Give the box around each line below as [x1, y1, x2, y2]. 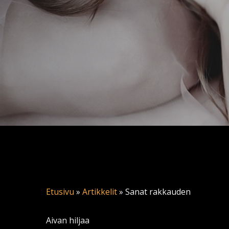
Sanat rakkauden [125, 186, 191, 197]
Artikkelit [82, 186, 117, 197]
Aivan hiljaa [46, 215, 89, 226]
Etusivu [46, 186, 74, 197]
